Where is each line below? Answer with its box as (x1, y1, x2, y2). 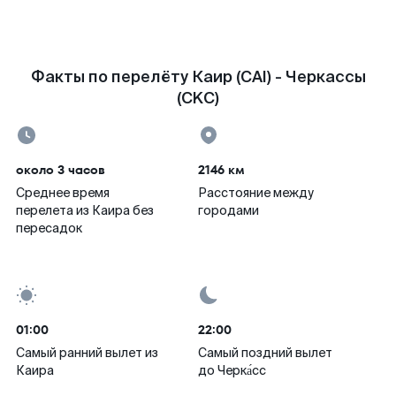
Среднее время (16, 185, 110, 201)
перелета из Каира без (16, 202, 154, 218)
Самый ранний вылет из (16, 345, 158, 361)
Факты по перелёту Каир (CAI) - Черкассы (30, 66, 366, 88)
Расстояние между (198, 185, 314, 201)
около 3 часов (16, 161, 105, 179)
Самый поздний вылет (198, 345, 332, 361)
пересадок (16, 220, 82, 236)
